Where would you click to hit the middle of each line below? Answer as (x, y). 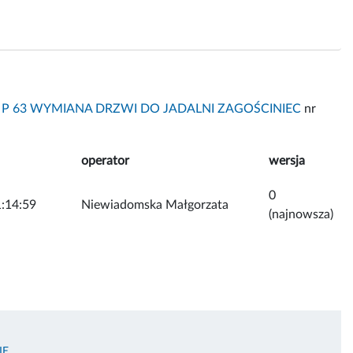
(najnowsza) (301, 214)
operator (105, 160)
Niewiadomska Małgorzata (155, 204)
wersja (287, 160)
